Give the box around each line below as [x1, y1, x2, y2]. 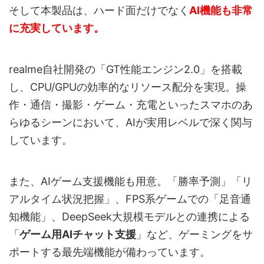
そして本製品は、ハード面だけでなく [9, 4, 189, 17]
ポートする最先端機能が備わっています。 [9, 246, 210, 259]
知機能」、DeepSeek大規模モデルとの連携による [9, 210, 250, 223]
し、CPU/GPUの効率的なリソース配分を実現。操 [9, 81, 246, 94]
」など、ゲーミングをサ [136, 228, 253, 241]
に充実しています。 [9, 22, 104, 35]
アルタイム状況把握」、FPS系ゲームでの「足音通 [9, 193, 251, 206]
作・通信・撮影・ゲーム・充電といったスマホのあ [9, 98, 253, 111]
